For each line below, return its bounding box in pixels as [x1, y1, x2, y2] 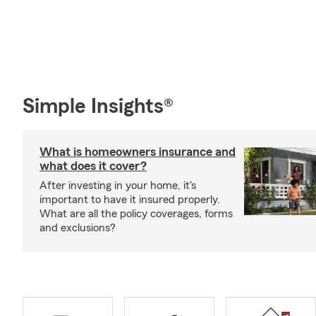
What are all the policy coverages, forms [39, 207, 233, 219]
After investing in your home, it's [39, 179, 196, 191]
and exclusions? [39, 221, 116, 233]
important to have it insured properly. [39, 193, 220, 205]
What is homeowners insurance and [39, 145, 236, 158]
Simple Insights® [23, 95, 174, 117]
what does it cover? [39, 159, 147, 172]
